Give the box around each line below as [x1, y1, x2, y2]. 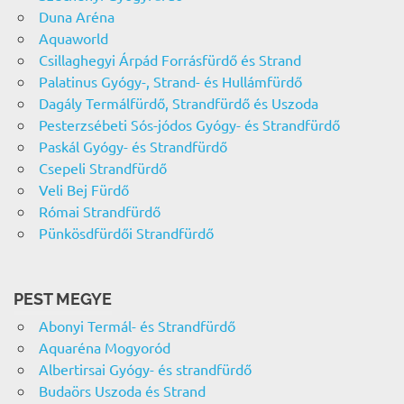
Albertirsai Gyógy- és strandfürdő [38, 360, 252, 379]
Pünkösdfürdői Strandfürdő [38, 224, 214, 243]
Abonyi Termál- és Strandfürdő [38, 317, 235, 335]
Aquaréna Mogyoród [38, 338, 170, 357]
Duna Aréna [38, 7, 115, 26]
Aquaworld [38, 29, 108, 48]
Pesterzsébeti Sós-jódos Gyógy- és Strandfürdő [38, 115, 340, 134]
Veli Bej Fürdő [38, 180, 129, 199]
